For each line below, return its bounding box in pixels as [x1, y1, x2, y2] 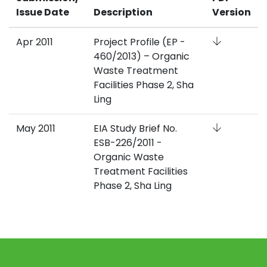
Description [94, 5, 153, 19]
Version [212, 5, 251, 19]
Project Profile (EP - [94, 35, 185, 49]
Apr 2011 [16, 35, 53, 49]
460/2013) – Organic [94, 49, 190, 63]
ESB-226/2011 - [94, 135, 162, 150]
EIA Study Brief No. [94, 121, 177, 135]
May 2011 [16, 121, 55, 135]
